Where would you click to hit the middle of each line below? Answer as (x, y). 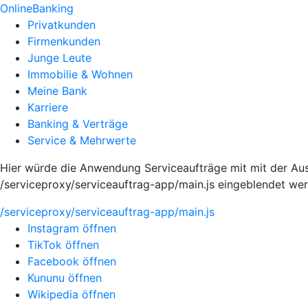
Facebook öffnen (72, 261)
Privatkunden (62, 25)
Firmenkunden (64, 41)
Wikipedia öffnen (71, 294)
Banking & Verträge (78, 124)
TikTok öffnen (63, 245)
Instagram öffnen (72, 228)
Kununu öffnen (65, 278)
